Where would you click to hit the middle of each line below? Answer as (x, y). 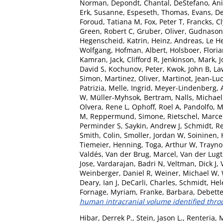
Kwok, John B (188, 69)
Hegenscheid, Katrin (113, 40)
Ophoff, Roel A (156, 107)
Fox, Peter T (164, 21)
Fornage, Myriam (108, 192)
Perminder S (100, 125)
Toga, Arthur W (170, 144)
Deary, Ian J (99, 182)
